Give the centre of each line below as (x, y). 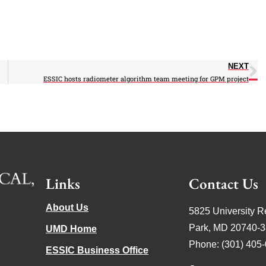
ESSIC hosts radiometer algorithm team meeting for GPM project (146, 78)
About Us (67, 207)
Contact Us (223, 183)
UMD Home (72, 229)
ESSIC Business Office (97, 250)
